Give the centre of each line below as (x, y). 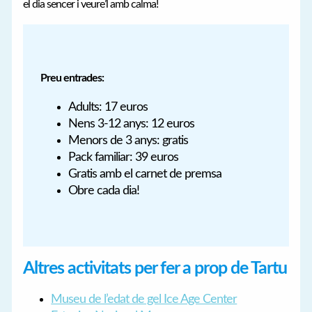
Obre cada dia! (103, 191)
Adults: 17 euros (108, 108)
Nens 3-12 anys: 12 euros (131, 124)
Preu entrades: (72, 78)
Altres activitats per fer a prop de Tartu (155, 268)
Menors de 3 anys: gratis (128, 141)
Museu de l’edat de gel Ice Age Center (144, 300)
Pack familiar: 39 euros (123, 158)
